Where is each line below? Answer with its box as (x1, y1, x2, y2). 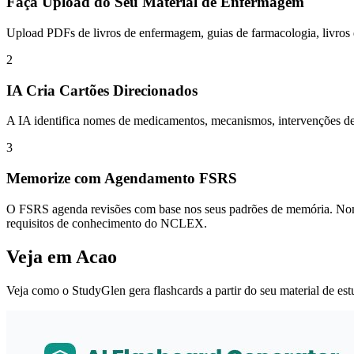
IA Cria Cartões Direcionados (6, 81, 198, 99)
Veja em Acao (6, 246, 117, 267)
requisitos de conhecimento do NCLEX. (6, 216, 207, 230)
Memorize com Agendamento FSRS (6, 170, 237, 187)
